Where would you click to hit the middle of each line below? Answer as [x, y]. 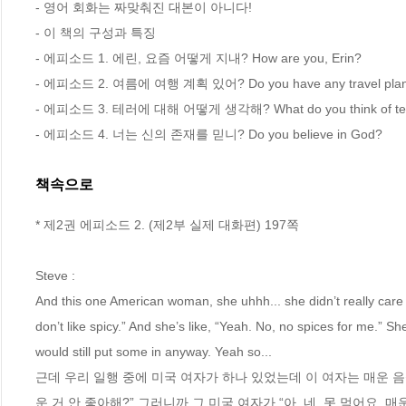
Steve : [57, 276]
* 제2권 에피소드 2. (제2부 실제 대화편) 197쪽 [167, 225]
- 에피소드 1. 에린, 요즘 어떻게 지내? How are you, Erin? [198, 58]
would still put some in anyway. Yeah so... [155, 352]
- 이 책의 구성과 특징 [96, 32]
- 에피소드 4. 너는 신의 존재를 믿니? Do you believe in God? [209, 134]
